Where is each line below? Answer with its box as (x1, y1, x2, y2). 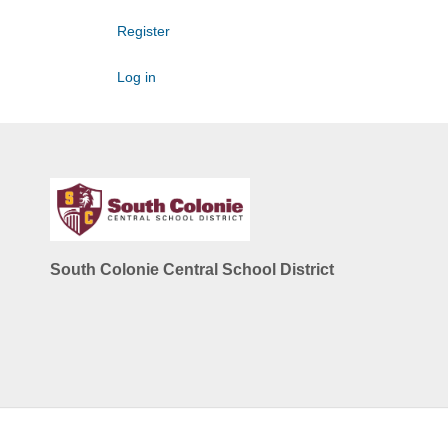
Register (117, 23, 170, 39)
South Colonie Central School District (50, 260, 334, 278)
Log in (117, 69, 156, 85)
